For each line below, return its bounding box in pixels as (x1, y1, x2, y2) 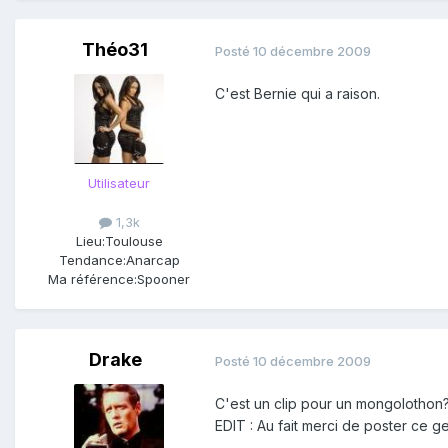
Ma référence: (48, 271, 137, 288)
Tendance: (58, 252, 126, 269)
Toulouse (104, 233, 163, 250)
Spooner (137, 271, 190, 288)
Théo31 (82, 39, 148, 61)
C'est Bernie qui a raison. (215, 85, 380, 103)
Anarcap (125, 252, 180, 269)
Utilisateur (88, 175, 150, 192)
